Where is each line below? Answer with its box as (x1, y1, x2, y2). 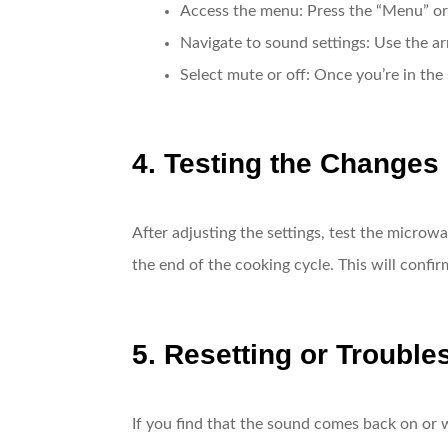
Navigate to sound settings (180, 34, 366, 51)
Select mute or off (180, 66, 306, 83)
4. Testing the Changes (132, 148, 439, 179)
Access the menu (180, 2, 299, 19)
